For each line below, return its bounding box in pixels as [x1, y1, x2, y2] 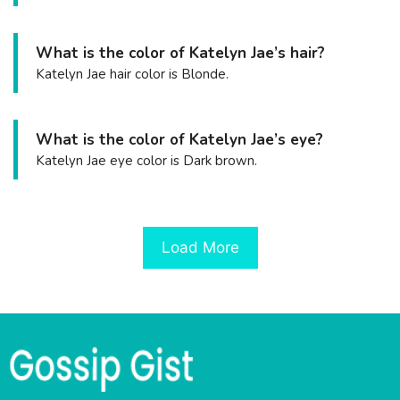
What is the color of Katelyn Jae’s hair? [36, 43, 325, 64]
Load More [161, 237, 239, 256]
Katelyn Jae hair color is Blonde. [36, 65, 229, 84]
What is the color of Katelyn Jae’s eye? [36, 129, 323, 151]
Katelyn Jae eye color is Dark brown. [36, 152, 257, 171]
